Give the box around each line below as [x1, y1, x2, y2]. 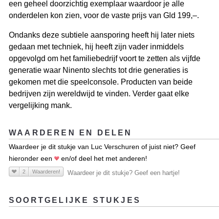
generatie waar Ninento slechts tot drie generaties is [9, 66, 188, 75]
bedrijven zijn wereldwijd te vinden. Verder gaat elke [9, 89, 189, 98]
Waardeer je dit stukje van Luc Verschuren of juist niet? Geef [9, 143, 196, 151]
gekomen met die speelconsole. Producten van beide [9, 78, 193, 87]
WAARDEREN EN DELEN [9, 129, 132, 137]
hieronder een [9, 154, 54, 163]
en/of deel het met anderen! [59, 154, 147, 163]
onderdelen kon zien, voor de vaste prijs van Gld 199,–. [9, 11, 199, 20]
